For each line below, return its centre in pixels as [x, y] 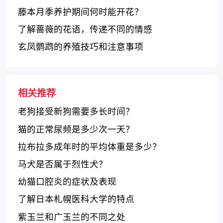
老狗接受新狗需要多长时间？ [76, 111]
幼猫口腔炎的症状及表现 [67, 181]
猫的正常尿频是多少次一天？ [76, 129]
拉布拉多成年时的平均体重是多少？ [90, 146]
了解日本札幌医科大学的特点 [76, 199]
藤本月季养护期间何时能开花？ [81, 11]
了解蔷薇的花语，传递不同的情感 [85, 29]
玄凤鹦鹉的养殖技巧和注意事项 [81, 47]
